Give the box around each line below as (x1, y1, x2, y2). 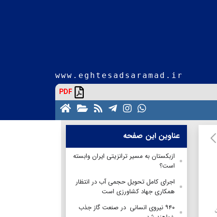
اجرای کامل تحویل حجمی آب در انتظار (76, 176, 175, 187)
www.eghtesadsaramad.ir (55, 70, 183, 80)
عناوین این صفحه (123, 129, 180, 142)
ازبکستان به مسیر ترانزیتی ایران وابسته (73, 151, 175, 161)
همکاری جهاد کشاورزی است (102, 186, 175, 197)
